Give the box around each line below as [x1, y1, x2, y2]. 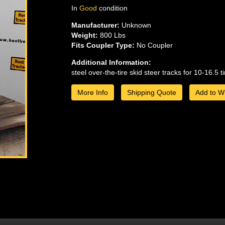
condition [96, 4, 128, 13]
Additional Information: [71, 58, 151, 67]
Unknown [119, 21, 151, 30]
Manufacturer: [71, 21, 120, 30]
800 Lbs [97, 31, 126, 40]
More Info [77, 88, 108, 97]
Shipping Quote [127, 88, 176, 97]
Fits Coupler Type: [71, 41, 135, 50]
